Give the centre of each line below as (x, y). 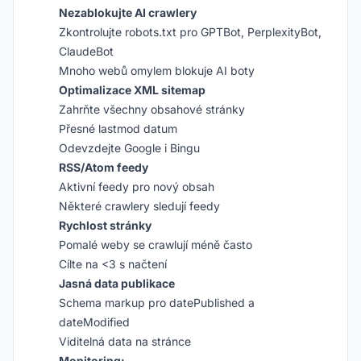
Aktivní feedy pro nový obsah (137, 187)
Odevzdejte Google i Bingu (129, 148)
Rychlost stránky (105, 225)
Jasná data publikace (117, 283)
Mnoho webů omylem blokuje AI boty (157, 71)
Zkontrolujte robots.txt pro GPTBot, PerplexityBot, (190, 32)
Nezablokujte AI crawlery (128, 12)
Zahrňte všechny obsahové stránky (152, 109)
